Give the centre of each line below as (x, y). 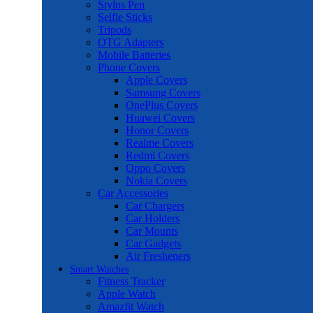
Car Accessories (133, 193)
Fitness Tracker (131, 281)
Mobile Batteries (134, 55)
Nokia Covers (156, 181)
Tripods (115, 30)
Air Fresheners (158, 256)
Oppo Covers (155, 168)
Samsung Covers (163, 93)
